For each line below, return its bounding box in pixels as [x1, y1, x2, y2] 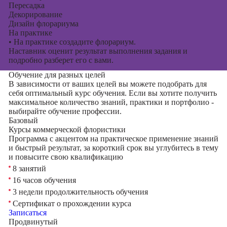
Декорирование [8, 10, 62, 19]
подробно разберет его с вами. [8, 56, 113, 64]
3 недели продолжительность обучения [10, 187, 148, 196]
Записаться [8, 208, 47, 217]
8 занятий [10, 164, 46, 173]
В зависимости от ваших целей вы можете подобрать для [8, 80, 207, 88]
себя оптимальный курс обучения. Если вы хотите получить [8, 89, 217, 97]
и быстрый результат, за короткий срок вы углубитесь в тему [8, 143, 218, 152]
